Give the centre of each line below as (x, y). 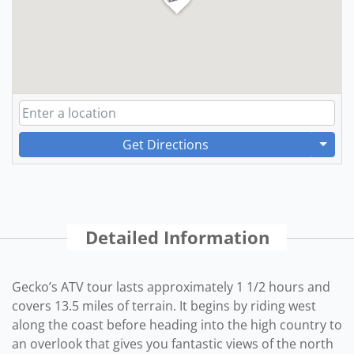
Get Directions (165, 145)
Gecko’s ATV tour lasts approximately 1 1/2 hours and (171, 286)
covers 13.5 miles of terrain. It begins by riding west (164, 305)
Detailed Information (177, 238)
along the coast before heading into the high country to (177, 324)
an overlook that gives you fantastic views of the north (173, 343)
